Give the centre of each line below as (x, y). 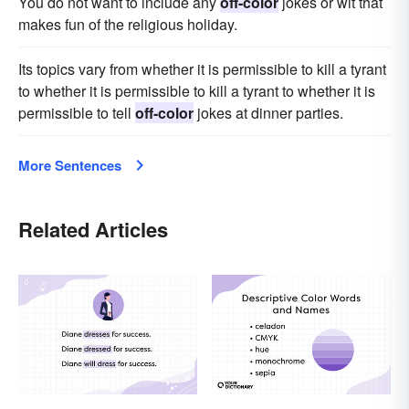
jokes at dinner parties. (268, 113)
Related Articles (93, 230)
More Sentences (70, 166)
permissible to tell (77, 113)
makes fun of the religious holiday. (128, 25)
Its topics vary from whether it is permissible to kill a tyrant (202, 69)
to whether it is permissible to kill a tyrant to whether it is (197, 91)
